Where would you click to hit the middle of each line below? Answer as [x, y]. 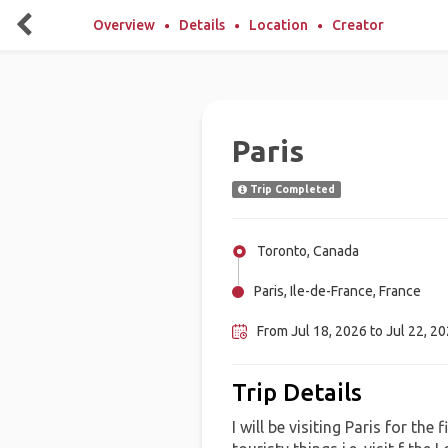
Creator [358, 25]
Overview [124, 25]
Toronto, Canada [307, 251]
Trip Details [296, 392]
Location [278, 25]
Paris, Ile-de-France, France [337, 291]
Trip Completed [290, 189]
